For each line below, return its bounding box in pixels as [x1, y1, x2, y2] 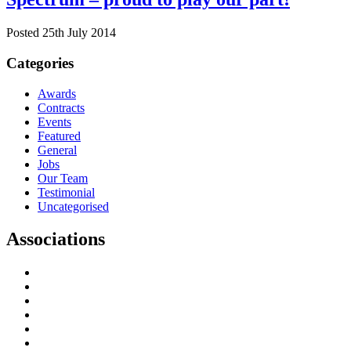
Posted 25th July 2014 [6, 26, 116, 40]
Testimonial [38, 185, 95, 199]
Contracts [38, 100, 85, 114]
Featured [38, 128, 81, 143]
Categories [6, 54, 74, 71]
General [38, 143, 77, 157]
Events [38, 114, 71, 128]
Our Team [38, 171, 88, 185]
